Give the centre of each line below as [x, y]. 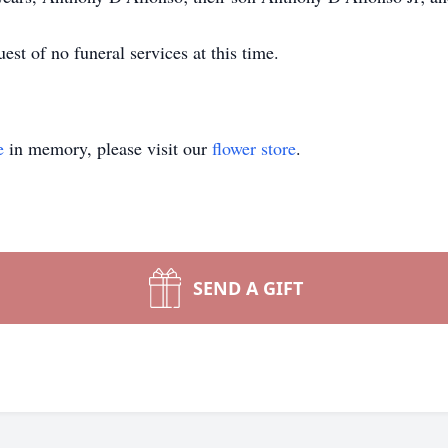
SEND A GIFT [248, 288]
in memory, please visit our [108, 148]
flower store [254, 148]
